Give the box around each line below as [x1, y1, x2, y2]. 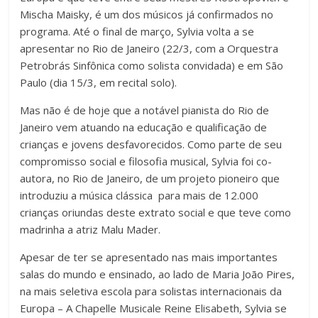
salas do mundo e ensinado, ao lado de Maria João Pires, [20, 266, 295, 281]
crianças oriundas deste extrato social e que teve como [20, 204, 292, 219]
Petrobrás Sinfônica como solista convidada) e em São [20, 57, 284, 72]
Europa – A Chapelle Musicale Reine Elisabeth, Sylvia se [20, 300, 287, 315]
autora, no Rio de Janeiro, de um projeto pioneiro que [20, 170, 280, 185]
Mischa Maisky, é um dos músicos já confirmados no [20, 6, 274, 21]
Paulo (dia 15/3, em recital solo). [20, 75, 177, 89]
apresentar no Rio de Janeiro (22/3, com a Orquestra [20, 40, 279, 55]
